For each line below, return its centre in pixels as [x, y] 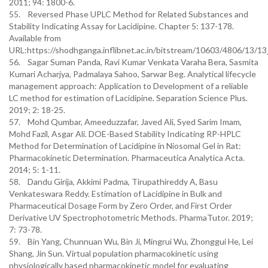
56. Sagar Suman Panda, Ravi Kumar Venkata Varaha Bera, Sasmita [134, 62]
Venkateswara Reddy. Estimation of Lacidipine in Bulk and [115, 194]
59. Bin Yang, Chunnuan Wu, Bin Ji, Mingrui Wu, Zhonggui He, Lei [131, 241]
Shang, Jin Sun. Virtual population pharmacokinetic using [114, 253]
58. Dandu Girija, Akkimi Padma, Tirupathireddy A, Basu [113, 182]
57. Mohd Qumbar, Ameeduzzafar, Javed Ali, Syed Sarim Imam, [125, 122]
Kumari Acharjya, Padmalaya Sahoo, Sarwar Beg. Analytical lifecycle [133, 74]
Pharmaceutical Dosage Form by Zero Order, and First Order [121, 205]
